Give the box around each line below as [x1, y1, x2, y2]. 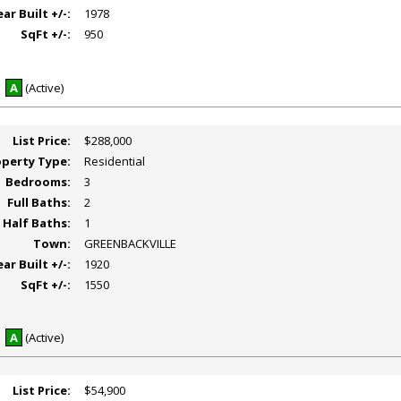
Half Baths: [3, 214, 72, 231]
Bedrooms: [5, 173, 72, 190]
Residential [84, 152, 146, 169]
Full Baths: [7, 193, 72, 210]
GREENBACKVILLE [84, 235, 177, 252]
